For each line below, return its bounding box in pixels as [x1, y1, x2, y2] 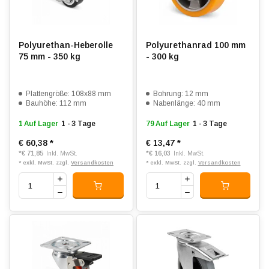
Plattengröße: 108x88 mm [26, 89, 111, 98]
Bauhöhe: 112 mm [26, 99, 86, 107]
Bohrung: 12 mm [153, 89, 208, 98]
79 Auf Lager [145, 119, 190, 128]
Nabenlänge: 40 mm [153, 99, 220, 107]
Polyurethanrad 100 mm [145, 40, 246, 50]
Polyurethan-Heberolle [19, 40, 113, 50]
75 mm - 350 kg [19, 52, 80, 61]
